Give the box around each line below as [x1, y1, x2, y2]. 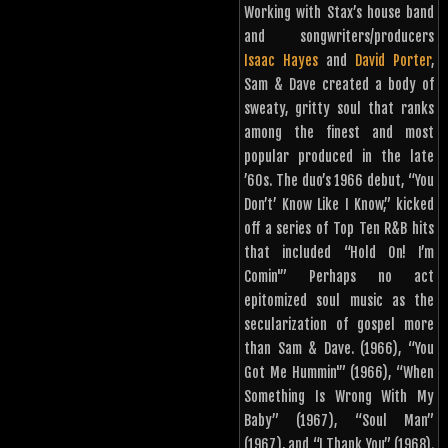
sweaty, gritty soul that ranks [244, 99, 434, 117]
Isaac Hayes [244, 51, 318, 69]
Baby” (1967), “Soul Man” [244, 411, 434, 429]
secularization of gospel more [244, 315, 434, 333]
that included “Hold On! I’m [244, 243, 434, 261]
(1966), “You [360, 339, 435, 357]
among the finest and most [244, 123, 434, 141]
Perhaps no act [309, 267, 434, 285]
